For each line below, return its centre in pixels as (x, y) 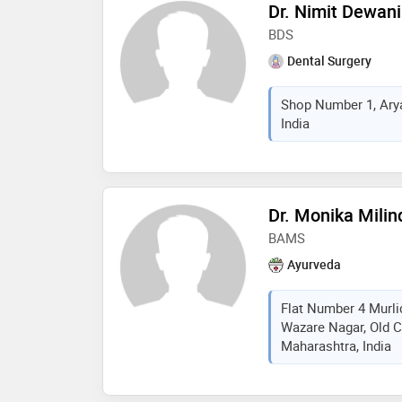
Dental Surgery (329, 61)
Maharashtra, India (336, 345)
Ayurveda (314, 265)
